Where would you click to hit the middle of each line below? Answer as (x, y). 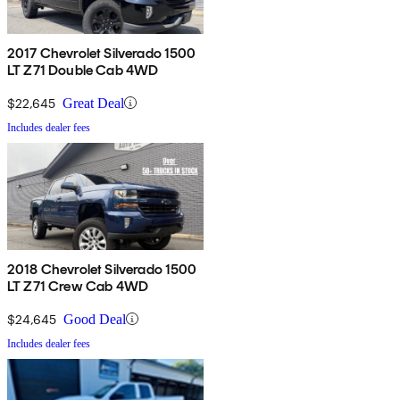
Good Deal (95, 319)
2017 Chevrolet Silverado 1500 (102, 53)
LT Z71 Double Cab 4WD (83, 70)
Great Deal (93, 103)
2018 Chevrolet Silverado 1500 (102, 269)
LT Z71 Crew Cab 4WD (78, 286)
